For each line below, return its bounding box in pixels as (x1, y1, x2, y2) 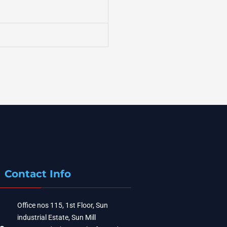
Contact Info (5, 167, 71, 180)
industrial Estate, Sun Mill (17, 213, 96, 221)
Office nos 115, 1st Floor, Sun (17, 201, 108, 209)
